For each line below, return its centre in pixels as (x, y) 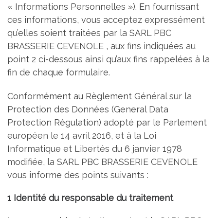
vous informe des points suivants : (78, 175)
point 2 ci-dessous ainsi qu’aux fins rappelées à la (109, 59)
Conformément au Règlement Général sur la (100, 96)
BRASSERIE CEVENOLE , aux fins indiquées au (101, 46)
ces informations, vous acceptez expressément (106, 19)
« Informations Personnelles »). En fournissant (103, 6)
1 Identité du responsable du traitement (90, 198)
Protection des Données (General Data (88, 109)
